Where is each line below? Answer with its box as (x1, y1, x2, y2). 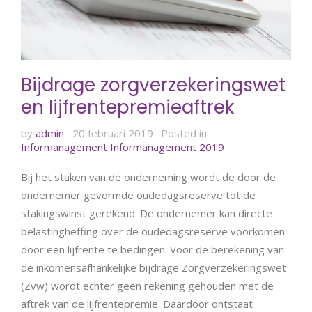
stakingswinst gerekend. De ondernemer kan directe (21, 205, 272, 220)
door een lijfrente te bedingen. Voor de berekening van (21, 242, 284, 256)
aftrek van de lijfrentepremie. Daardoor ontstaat (21, 296, 253, 311)
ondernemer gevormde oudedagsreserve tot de (21, 187, 256, 202)
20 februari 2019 (72, 125, 153, 140)
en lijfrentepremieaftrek (21, 95, 234, 120)
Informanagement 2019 (110, 139, 224, 154)
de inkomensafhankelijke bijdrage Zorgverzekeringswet (21, 260, 286, 274)
